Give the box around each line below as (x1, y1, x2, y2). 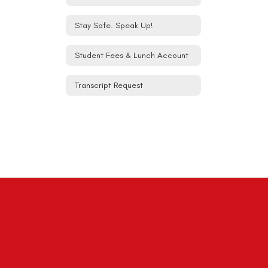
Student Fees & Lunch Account (75, 50, 188, 60)
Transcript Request (75, 80, 143, 90)
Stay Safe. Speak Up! (75, 20, 153, 31)
